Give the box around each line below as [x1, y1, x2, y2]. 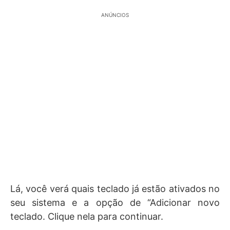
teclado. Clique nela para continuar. [10, 210, 163, 222]
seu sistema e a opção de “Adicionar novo [10, 197, 220, 208]
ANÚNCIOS [101, 11, 129, 18]
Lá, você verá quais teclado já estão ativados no [10, 183, 220, 194]
